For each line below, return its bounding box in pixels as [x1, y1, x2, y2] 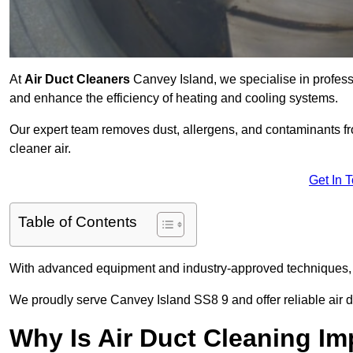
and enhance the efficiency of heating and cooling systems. [9, 91, 338, 106]
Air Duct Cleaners [24, 72, 130, 87]
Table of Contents [18, 214, 137, 231]
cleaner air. [9, 142, 71, 156]
